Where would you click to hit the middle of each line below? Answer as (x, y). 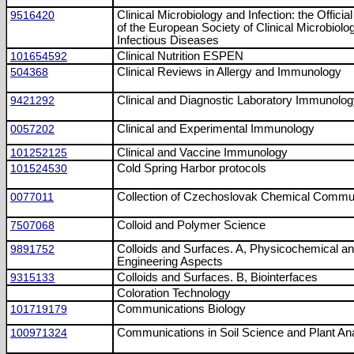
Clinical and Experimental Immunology (216, 129)
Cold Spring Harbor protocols (192, 168)
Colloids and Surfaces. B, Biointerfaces (217, 277)
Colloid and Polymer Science (191, 225)
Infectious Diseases (168, 40)
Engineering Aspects (170, 262)
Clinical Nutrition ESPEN (180, 56)
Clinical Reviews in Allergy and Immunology (229, 72)
